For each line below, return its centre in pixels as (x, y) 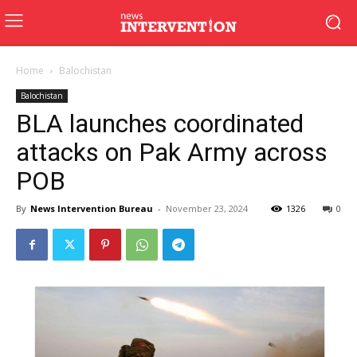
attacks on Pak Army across (172, 152)
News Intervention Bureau (92, 208)
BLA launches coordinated (160, 124)
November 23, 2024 (207, 208)
